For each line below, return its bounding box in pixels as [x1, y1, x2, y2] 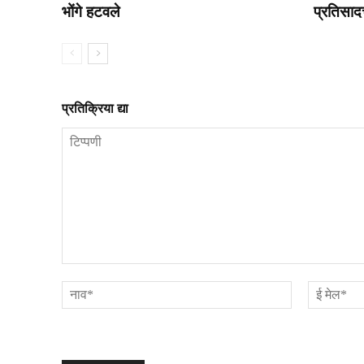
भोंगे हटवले [62, 2, 119, 20]
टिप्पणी [61, 262, 95, 279]
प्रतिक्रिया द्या [62, 101, 128, 115]
